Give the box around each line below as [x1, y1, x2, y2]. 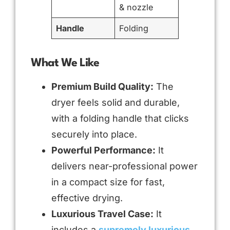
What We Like [31, 57, 99, 69]
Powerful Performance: [51, 144, 156, 156]
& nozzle [119, 2, 154, 12]
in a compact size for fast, [51, 176, 165, 187]
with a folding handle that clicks [51, 112, 189, 124]
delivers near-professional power [51, 160, 198, 171]
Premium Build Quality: [51, 81, 154, 92]
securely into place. [51, 128, 137, 140]
